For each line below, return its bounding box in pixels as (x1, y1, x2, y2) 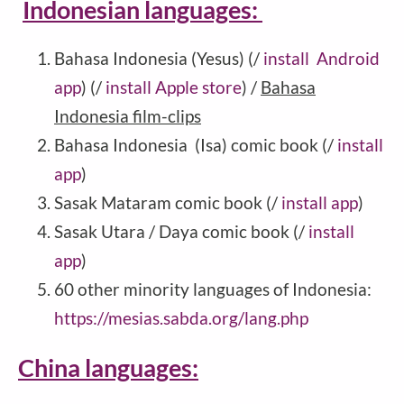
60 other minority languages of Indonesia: (54, 279, 372, 300)
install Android (263, 48, 380, 69)
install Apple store (106, 77, 242, 98)
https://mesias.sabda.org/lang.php (54, 308, 308, 329)
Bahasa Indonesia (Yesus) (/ (54, 48, 263, 69)
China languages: (18, 352, 198, 382)
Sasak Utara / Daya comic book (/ (54, 221, 308, 243)
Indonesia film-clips (54, 106, 201, 127)
